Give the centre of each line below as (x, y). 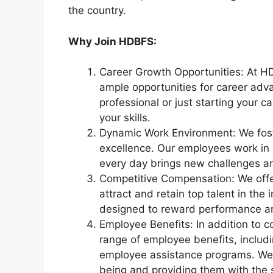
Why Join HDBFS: (112, 41)
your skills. (125, 118)
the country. (97, 11)
